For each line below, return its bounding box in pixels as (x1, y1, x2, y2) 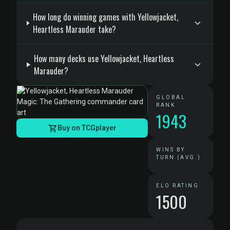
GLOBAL (156, 94, 185, 100)
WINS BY (156, 147, 185, 152)
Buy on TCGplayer (57, 124, 117, 132)
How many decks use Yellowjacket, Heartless (33, 52, 174, 65)
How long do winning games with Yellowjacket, (32, 11, 178, 23)
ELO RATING (156, 183, 199, 188)
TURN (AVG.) (156, 155, 201, 160)
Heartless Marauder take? (32, 23, 116, 35)
